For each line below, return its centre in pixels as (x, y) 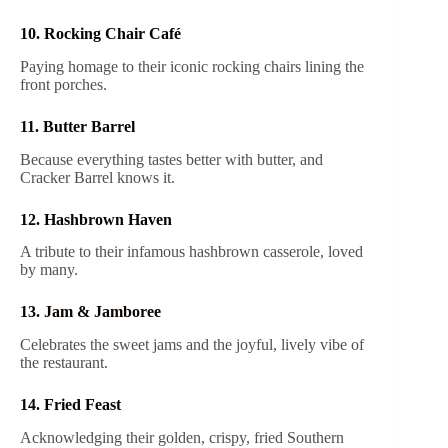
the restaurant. (64, 363)
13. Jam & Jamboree (92, 312)
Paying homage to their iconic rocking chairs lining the (192, 66)
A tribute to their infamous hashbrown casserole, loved (191, 252)
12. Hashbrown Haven (98, 219)
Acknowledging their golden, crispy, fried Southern (182, 437)
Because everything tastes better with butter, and (171, 159)
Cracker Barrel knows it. (97, 177)
